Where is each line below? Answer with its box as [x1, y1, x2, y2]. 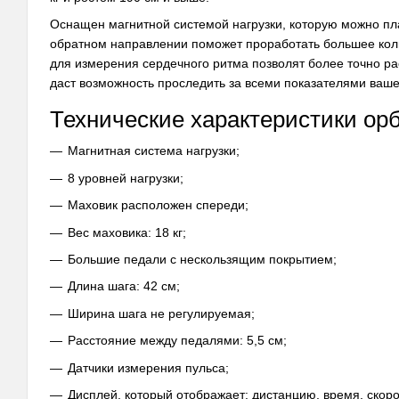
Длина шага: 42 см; [68, 279, 180, 294]
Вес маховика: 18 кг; [68, 224, 186, 240]
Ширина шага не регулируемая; [68, 305, 255, 321]
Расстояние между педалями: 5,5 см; [68, 333, 287, 348]
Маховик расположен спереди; [68, 198, 248, 213]
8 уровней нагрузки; [68, 170, 183, 185]
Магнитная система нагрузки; [68, 143, 240, 159]
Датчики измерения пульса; [68, 360, 229, 375]
